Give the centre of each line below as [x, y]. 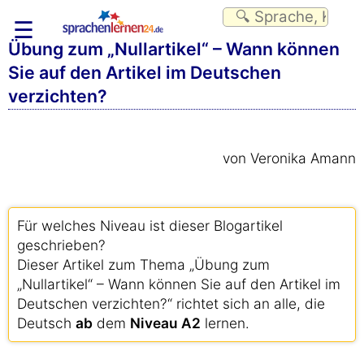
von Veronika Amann [289, 158]
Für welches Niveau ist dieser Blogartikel [150, 225]
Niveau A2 [165, 323]
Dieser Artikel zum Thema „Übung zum [143, 264]
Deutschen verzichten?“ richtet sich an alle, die [171, 303]
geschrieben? [61, 245]
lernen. [225, 323]
